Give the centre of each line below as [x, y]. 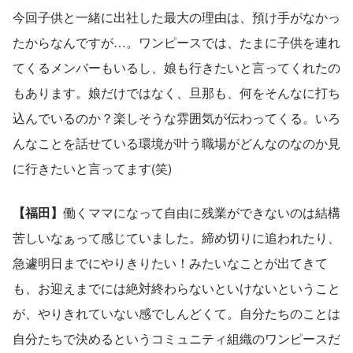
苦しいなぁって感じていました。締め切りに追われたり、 [176, 238]
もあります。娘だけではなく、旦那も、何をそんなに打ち [176, 93]
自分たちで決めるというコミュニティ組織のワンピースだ [176, 339]
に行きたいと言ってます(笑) [92, 169]
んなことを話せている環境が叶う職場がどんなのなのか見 [176, 143]
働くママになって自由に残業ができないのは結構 [202, 213]
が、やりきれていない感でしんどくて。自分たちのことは [176, 314]
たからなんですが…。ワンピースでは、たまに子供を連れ [176, 43]
